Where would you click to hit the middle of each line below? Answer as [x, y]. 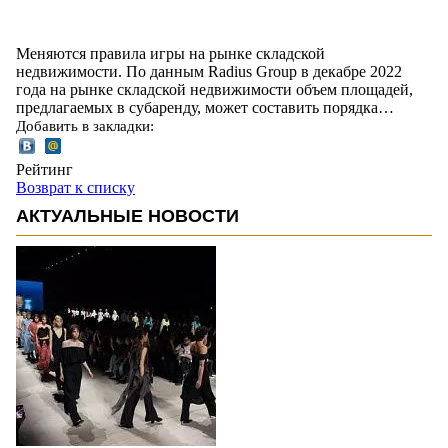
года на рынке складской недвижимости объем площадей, [214, 89]
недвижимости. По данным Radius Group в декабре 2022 [209, 71]
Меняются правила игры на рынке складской [170, 53]
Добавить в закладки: [85, 125]
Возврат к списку [75, 187]
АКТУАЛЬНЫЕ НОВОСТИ [127, 215]
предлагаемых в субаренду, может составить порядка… [205, 107]
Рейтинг [44, 169]
